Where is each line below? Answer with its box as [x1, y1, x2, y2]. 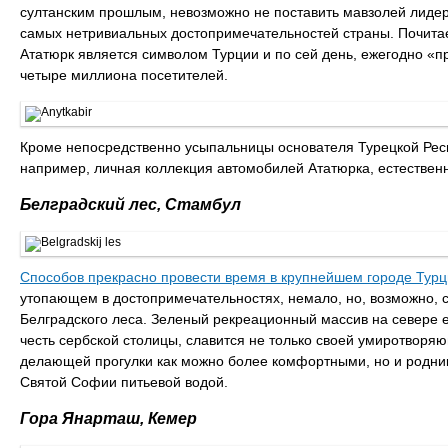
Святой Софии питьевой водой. [20, 374, 228, 390]
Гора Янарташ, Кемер [20, 410, 197, 427]
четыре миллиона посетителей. [20, 67, 228, 83]
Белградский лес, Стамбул [20, 196, 241, 213]
